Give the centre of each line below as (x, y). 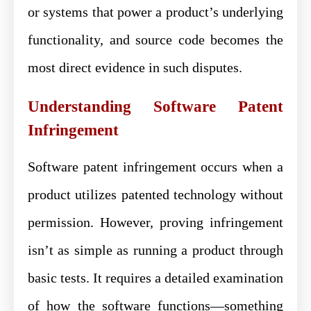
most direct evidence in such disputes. (135, 67)
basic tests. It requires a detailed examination (155, 277)
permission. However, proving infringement (155, 222)
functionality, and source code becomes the (155, 39)
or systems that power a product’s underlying (155, 11)
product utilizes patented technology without (155, 194)
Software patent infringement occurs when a (155, 166)
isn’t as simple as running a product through (155, 250)
